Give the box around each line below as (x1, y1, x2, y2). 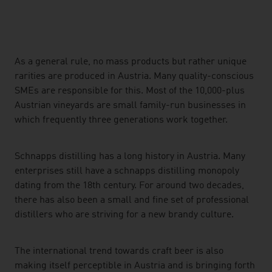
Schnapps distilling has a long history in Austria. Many (15, 152, 245, 161)
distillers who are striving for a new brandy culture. (15, 210, 234, 220)
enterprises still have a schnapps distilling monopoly (15, 166, 239, 176)
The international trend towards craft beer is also (15, 246, 223, 256)
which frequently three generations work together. (15, 115, 228, 125)
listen (15, 41, 38, 51)
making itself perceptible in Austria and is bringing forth (15, 261, 255, 271)
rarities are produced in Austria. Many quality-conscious (15, 72, 254, 81)
